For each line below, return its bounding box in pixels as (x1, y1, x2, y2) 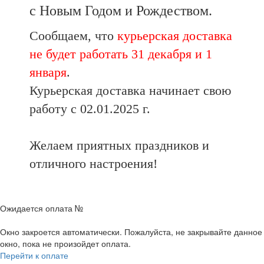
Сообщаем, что (29, 28, 117, 43)
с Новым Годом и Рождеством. (29, 2, 212, 18)
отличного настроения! (29, 156, 157, 171)
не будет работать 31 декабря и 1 (29, 46, 212, 61)
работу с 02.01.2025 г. (29, 101, 150, 116)
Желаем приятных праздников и (29, 137, 209, 153)
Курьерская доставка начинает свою (29, 82, 231, 98)
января (29, 64, 67, 80)
